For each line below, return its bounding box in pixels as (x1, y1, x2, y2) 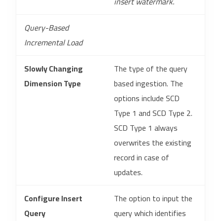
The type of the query (114, 61, 187, 76)
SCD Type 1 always (114, 120, 178, 135)
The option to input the (114, 191, 192, 206)
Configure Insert (24, 191, 82, 206)
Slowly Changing (24, 61, 83, 76)
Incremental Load (24, 35, 82, 50)
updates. (114, 165, 143, 180)
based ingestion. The (114, 76, 183, 91)
